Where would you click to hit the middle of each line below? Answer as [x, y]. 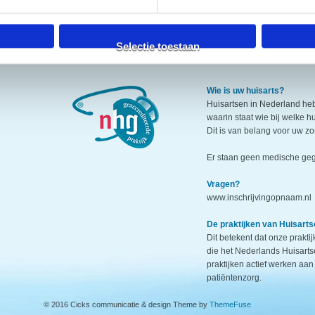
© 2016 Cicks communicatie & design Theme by [126, 304]
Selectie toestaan [157, 46]
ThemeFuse [230, 304]
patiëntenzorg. [234, 278]
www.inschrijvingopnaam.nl [259, 198]
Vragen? [223, 184]
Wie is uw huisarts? [245, 91]
